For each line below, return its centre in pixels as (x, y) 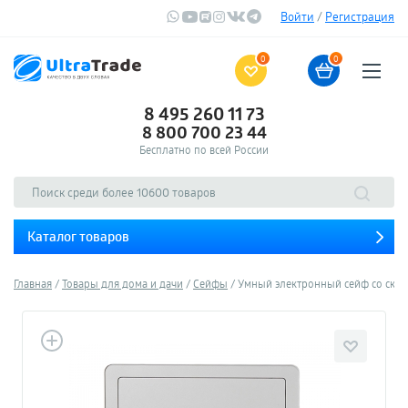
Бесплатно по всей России (204, 149)
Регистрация (360, 16)
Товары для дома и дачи (122, 283)
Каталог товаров (78, 236)
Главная (33, 283)
